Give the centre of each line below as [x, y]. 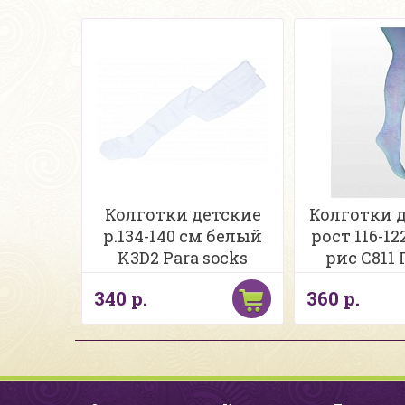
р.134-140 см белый [183, 236]
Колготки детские [183, 214]
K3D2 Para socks [183, 258]
